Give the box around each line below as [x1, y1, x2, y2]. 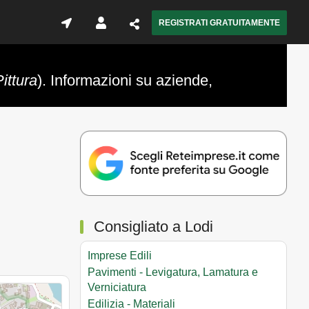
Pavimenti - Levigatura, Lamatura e [88, 266, 258, 278]
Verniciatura [88, 281, 146, 293]
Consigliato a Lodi [94, 217, 213, 235]
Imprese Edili [88, 249, 152, 261]
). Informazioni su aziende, [37, 72, 212, 89]
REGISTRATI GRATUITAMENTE [159, 18, 280, 28]
